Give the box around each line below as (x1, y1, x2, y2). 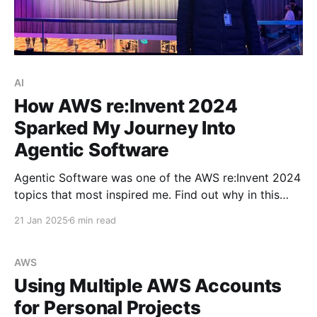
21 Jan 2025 (14, 214, 68, 226)
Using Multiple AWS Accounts (14, 274, 282, 296)
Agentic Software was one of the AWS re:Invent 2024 (14, 170, 301, 185)
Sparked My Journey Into (14, 116, 236, 139)
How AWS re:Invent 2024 (14, 94, 238, 117)
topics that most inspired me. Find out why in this (14, 187, 279, 202)
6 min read (69, 214, 116, 226)
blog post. (14, 204, 69, 219)
